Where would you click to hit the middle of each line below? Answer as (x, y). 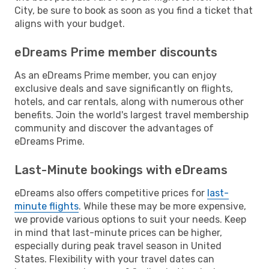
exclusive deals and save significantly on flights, (124, 88)
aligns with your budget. (70, 23)
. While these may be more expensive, (162, 206)
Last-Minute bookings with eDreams (121, 170)
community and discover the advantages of (114, 128)
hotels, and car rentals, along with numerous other (129, 101)
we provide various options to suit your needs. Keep (130, 219)
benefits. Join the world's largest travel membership (131, 115)
